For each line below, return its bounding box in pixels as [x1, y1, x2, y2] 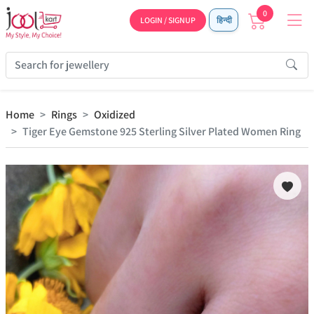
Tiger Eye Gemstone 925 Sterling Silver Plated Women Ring [22, 124, 301, 139]
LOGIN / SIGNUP [140, 15, 196, 25]
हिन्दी [215, 15, 232, 25]
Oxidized [94, 107, 135, 122]
